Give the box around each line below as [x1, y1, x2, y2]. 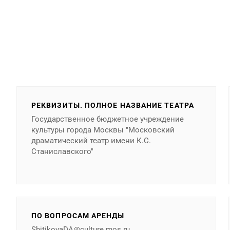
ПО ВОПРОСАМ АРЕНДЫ [31, 212, 125, 220]
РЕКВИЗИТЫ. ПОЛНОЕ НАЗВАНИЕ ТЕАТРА [31, 101, 194, 109]
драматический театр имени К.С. [31, 136, 151, 145]
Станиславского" [31, 147, 93, 156]
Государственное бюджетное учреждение [31, 114, 184, 124]
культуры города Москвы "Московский [31, 125, 175, 135]
